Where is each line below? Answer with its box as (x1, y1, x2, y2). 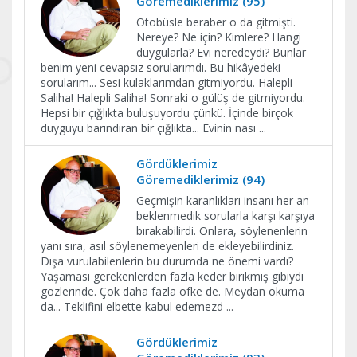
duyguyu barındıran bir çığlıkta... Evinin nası (41, 120, 259, 135)
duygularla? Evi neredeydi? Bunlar (136, 45, 306, 60)
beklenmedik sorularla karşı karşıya (136, 208, 315, 223)
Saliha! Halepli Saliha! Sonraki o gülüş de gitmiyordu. (41, 90, 305, 105)
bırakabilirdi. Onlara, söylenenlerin (136, 223, 308, 238)
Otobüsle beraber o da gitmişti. (136, 14, 296, 29)
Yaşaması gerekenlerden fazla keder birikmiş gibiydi (41, 269, 304, 284)
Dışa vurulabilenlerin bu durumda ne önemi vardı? (41, 253, 293, 269)
